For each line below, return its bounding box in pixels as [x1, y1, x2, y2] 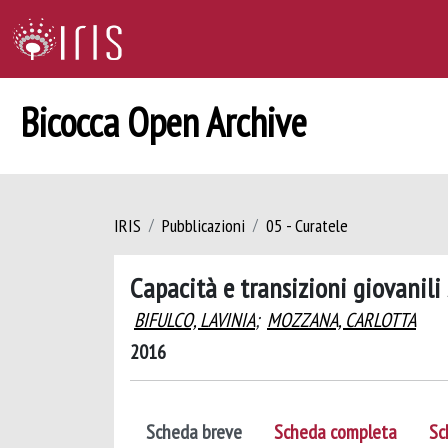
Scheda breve [146, 419, 242, 445]
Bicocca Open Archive [20, 96, 307, 148]
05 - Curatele [266, 214, 348, 237]
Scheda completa [274, 419, 397, 445]
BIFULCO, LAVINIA [134, 307, 255, 333]
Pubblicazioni [162, 214, 245, 237]
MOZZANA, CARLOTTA [267, 307, 416, 333]
